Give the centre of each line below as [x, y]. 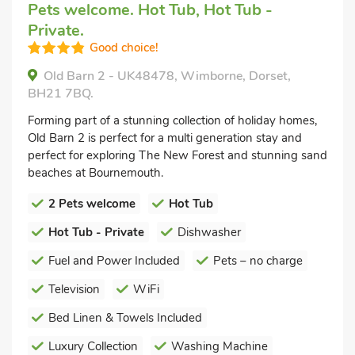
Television [74, 289]
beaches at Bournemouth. [95, 172]
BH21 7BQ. [61, 93]
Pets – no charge [258, 260]
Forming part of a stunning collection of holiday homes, [172, 120]
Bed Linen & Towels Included [125, 317]
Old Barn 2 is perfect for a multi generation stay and [165, 137]
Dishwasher [209, 232]
